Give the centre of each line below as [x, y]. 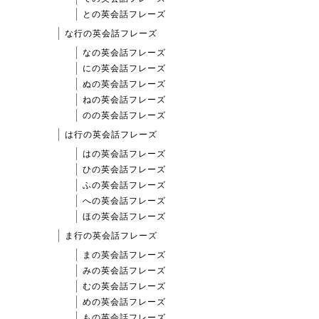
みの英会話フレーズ [124, 271]
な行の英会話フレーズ [111, 34]
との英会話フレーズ [124, 15]
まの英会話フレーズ [124, 255]
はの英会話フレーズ [124, 154]
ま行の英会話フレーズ [111, 236]
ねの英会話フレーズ [124, 100]
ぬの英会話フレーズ [124, 84]
